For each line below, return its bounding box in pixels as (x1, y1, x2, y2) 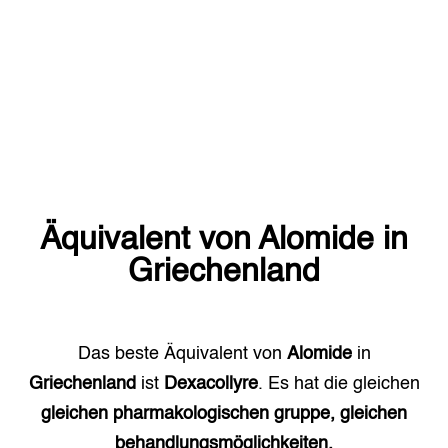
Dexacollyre (163, 375, 258, 393)
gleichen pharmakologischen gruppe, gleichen (41, 405, 407, 423)
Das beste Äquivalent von (77, 345, 287, 363)
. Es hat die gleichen (257, 375, 420, 393)
